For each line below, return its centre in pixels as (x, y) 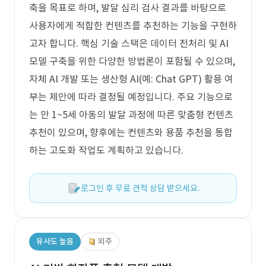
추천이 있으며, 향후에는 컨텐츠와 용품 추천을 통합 (131, 132)
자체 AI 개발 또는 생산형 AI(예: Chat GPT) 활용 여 (131, 79)
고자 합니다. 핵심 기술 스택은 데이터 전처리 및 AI (129, 43)
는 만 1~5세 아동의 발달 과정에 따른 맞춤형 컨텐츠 (131, 115)
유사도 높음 (55, 241)
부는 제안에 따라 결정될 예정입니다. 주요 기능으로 (131, 97)
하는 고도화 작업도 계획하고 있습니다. (106, 150)
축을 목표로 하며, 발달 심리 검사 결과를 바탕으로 (128, 8)
